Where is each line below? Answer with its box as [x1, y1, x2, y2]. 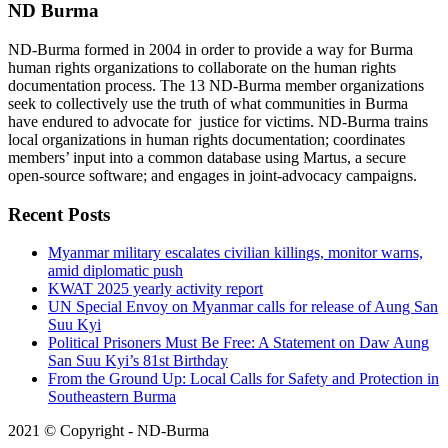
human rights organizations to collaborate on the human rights [8, 58, 396, 76]
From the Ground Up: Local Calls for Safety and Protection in [48, 370, 439, 388]
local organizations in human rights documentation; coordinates [8, 130, 405, 148]
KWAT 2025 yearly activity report [48, 280, 263, 298]
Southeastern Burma [48, 388, 176, 406]
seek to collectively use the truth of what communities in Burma [8, 94, 408, 112]
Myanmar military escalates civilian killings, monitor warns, [48, 244, 423, 262]
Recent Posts [8, 203, 110, 225]
